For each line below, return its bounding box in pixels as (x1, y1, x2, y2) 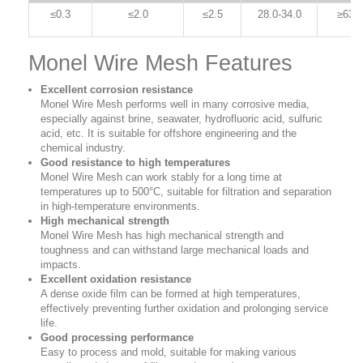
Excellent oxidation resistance (41, 273, 191, 286)
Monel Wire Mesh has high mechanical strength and (41, 229, 284, 242)
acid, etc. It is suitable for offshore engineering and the (41, 127, 297, 140)
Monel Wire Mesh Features (28, 51, 293, 76)
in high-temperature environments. (41, 200, 200, 213)
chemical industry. (41, 142, 126, 155)
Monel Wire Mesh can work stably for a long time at (41, 171, 282, 184)
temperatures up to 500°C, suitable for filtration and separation (41, 186, 331, 199)
